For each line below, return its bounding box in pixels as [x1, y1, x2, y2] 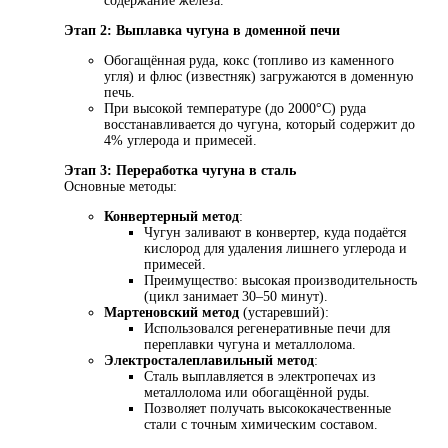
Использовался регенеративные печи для [144, 321, 390, 337]
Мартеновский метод [104, 305, 239, 321]
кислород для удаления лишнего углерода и [144, 241, 407, 257]
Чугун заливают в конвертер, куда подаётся [144, 225, 406, 241]
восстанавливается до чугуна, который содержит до [104, 117, 415, 133]
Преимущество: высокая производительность [144, 273, 417, 289]
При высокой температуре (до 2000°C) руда [104, 101, 366, 117]
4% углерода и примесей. [104, 133, 257, 149]
